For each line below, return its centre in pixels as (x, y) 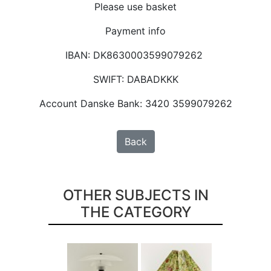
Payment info (135, 31)
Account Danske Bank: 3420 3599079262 (135, 103)
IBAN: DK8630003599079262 (135, 55)
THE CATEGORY (135, 212)
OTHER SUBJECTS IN (135, 195)
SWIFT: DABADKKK (135, 79)
